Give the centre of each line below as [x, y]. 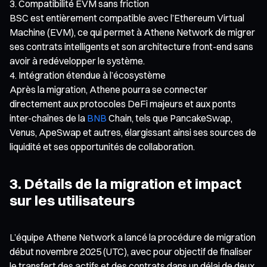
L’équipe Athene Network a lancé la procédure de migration [133, 237]
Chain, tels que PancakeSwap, [170, 118]
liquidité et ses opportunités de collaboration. [102, 146]
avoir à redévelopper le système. [77, 60]
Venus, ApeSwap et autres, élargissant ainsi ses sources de [133, 132]
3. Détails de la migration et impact [125, 183]
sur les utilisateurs [72, 200]
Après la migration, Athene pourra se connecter [108, 89]
